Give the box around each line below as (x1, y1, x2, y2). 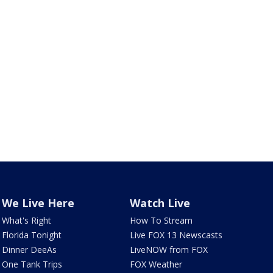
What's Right (1, 214, 51, 226)
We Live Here (1, 196, 74, 210)
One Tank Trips (1, 258, 62, 270)
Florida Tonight (1, 229, 62, 241)
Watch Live (130, 196, 191, 210)
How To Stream (130, 214, 193, 226)
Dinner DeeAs (1, 244, 57, 255)
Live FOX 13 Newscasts (130, 229, 223, 241)
